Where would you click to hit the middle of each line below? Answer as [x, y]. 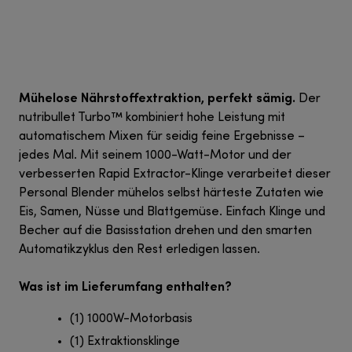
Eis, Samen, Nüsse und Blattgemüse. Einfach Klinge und [172, 213]
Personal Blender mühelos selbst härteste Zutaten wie [171, 194]
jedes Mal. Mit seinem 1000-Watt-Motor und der [155, 156]
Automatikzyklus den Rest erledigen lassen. [139, 250]
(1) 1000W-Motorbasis [131, 319]
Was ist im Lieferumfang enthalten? [125, 286]
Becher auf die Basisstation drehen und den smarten [165, 231]
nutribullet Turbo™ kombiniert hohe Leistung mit [152, 118]
